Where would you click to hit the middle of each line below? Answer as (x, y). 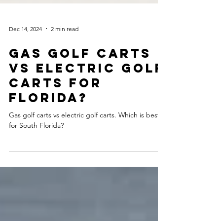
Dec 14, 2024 (25, 48)
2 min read (65, 48)
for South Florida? (36, 145)
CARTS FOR (55, 103)
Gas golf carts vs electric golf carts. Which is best (84, 135)
